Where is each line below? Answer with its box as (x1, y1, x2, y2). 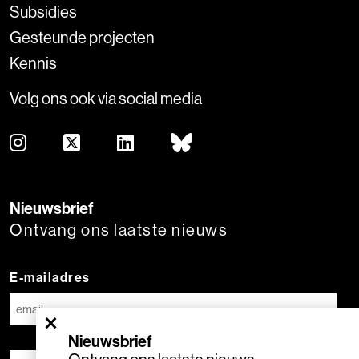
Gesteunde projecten (10, 26, 155, 47)
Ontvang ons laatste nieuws (10, 219, 228, 240)
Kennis (10, 52, 57, 73)
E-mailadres (10, 268, 91, 285)
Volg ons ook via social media (10, 87, 202, 108)
